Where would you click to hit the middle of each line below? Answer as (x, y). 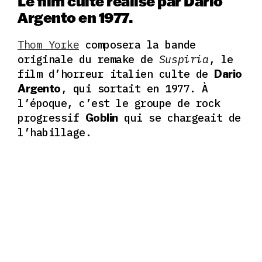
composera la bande (137, 44)
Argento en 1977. (75, 17)
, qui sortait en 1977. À (134, 88)
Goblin (101, 118)
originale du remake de (85, 59)
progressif (51, 118)
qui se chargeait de (179, 118)
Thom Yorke (48, 44)
